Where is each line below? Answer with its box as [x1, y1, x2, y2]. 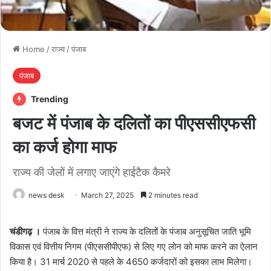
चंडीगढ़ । [10, 225, 41, 237]
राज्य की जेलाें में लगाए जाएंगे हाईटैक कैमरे [13, 165, 171, 178]
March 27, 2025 [81, 190, 134, 200]
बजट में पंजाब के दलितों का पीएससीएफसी [13, 113, 255, 134]
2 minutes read [146, 190, 198, 200]
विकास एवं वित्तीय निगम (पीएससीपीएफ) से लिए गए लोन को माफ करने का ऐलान [10, 240, 258, 252]
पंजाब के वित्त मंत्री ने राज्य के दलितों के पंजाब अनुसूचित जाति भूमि [41, 225, 251, 237]
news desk [28, 190, 65, 200]
